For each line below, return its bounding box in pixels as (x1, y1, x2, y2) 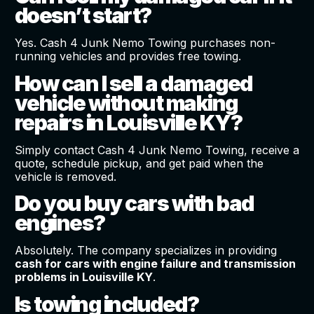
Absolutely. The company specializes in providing (14, 243, 277, 258)
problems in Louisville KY (14, 270, 153, 285)
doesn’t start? (14, 3, 151, 29)
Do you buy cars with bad (14, 191, 254, 217)
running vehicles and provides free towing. (14, 49, 241, 64)
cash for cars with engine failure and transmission (14, 257, 296, 271)
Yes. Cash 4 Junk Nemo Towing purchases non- (14, 36, 275, 50)
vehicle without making (14, 90, 238, 116)
